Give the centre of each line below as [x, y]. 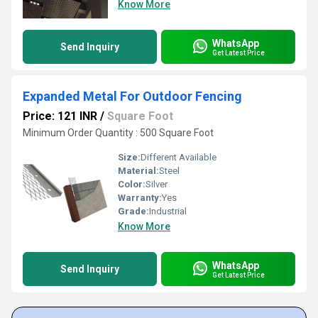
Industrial [168, 211]
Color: [132, 184]
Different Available [179, 157]
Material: [138, 171]
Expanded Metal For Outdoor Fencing [132, 96]
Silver [157, 184]
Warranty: [140, 198]
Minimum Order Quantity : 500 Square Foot [118, 133]
